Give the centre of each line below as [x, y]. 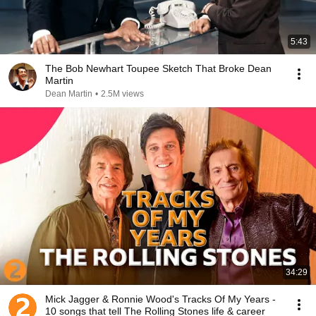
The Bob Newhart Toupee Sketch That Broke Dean [158, 68]
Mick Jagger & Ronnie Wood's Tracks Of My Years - [160, 299]
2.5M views [122, 94]
